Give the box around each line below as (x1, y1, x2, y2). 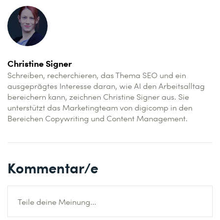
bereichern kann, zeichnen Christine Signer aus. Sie (7, 91, 189, 102)
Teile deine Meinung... (18, 196, 96, 207)
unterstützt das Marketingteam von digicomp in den (7, 102, 192, 113)
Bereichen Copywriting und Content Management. (7, 113, 188, 124)
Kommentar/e (7, 157, 98, 178)
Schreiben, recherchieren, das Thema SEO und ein (7, 70, 186, 81)
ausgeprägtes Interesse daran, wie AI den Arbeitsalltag (7, 81, 205, 91)
